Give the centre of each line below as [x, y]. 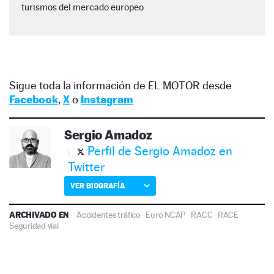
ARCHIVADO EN [40, 214]
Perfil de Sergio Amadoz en [160, 151]
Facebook [34, 99]
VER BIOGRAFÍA [98, 185]
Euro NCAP [166, 214]
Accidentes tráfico [109, 214]
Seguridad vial [34, 225]
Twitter [86, 167]
